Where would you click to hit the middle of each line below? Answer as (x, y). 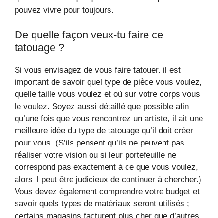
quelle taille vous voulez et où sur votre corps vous (107, 94)
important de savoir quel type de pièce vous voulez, (108, 82)
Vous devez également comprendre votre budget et (107, 191)
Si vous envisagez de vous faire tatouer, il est (98, 70)
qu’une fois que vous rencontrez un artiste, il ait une (109, 118)
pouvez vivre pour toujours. (64, 10)
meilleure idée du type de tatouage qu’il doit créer (104, 130)
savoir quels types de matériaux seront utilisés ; (102, 203)
